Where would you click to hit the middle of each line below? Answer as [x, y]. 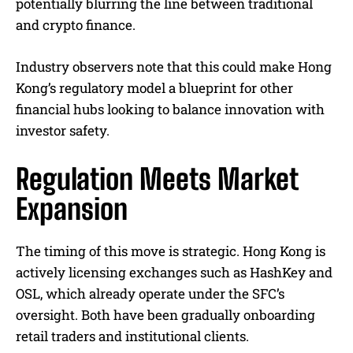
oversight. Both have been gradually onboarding [165, 315]
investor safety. [63, 130]
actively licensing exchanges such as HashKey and [174, 272]
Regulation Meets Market [157, 179]
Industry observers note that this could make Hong [174, 67]
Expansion [72, 209]
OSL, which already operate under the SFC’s [150, 294]
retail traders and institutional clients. [132, 336]
